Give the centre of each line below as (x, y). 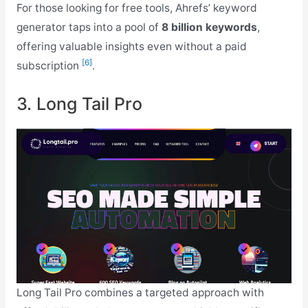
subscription (49, 65)
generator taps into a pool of (89, 27)
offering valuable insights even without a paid (131, 46)
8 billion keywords (209, 27)
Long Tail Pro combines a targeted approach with (140, 292)
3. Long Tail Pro (79, 103)
